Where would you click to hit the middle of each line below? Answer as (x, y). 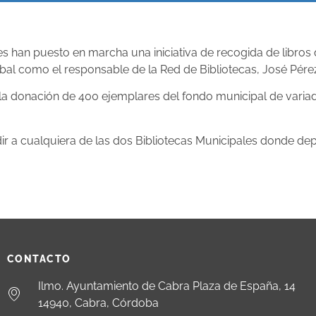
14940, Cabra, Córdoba (98, 303)
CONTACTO (39, 259)
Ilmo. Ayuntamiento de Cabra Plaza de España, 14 (166, 286)
